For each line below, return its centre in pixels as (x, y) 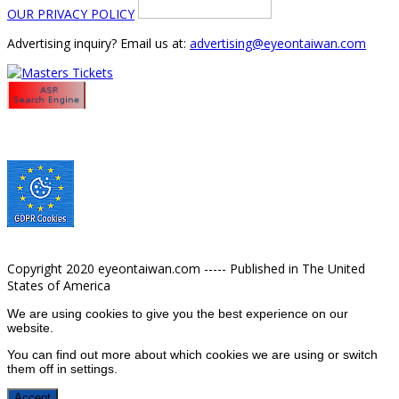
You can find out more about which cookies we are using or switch (192, 354)
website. (30, 327)
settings (92, 368)
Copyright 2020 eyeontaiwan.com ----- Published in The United (186, 268)
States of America (59, 285)
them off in (39, 368)
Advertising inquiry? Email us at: (98, 43)
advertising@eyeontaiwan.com (278, 43)
